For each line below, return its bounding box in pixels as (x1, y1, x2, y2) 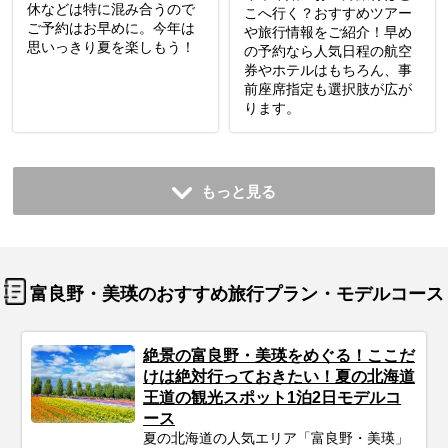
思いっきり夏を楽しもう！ (26, 39, 195, 56)
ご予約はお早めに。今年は (26, 20, 195, 37)
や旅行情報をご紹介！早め (243, 24, 412, 41)
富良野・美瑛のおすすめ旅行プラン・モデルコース (30, 284, 445, 305)
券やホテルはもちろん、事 (243, 62, 412, 79)
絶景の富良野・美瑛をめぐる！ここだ (143, 347, 416, 365)
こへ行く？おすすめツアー (243, 5, 412, 22)
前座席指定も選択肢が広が (243, 81, 412, 98)
